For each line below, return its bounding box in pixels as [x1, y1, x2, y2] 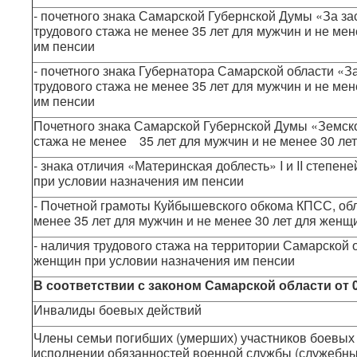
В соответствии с [33, 276, 148, 294]
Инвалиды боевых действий [33, 300, 202, 319]
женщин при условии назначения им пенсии [33, 251, 295, 269]
